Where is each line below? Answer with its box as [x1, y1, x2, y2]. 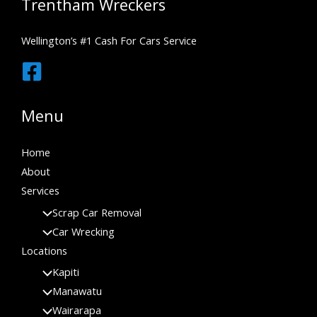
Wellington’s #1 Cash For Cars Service [21, 33, 197, 48]
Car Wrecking [52, 224, 115, 238]
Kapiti [52, 265, 79, 279]
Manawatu [52, 284, 102, 299]
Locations [21, 243, 67, 258]
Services [21, 183, 59, 197]
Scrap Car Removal [52, 204, 142, 219]
